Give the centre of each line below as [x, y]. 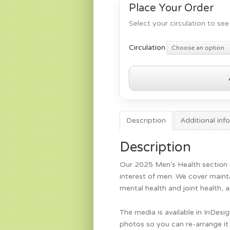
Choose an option [198, 47]
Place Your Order [171, 8]
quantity [143, 107]
